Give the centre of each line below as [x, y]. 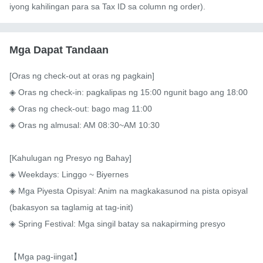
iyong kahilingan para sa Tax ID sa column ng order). [107, 7]
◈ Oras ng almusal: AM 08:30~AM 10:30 [89, 125]
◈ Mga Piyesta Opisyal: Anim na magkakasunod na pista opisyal [129, 191]
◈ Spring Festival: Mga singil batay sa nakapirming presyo [117, 224]
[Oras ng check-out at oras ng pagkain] [82, 76]
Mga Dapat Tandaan [59, 50]
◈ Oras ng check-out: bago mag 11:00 [81, 109]
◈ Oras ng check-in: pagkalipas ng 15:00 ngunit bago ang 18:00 [129, 92]
